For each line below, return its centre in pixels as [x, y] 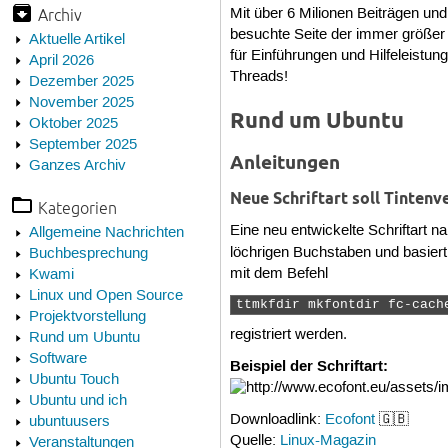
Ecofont [350, 419]
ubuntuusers [69, 422]
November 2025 [81, 102]
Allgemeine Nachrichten [106, 233]
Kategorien [77, 208]
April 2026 [61, 60]
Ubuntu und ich [77, 401]
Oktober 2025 [73, 123]
